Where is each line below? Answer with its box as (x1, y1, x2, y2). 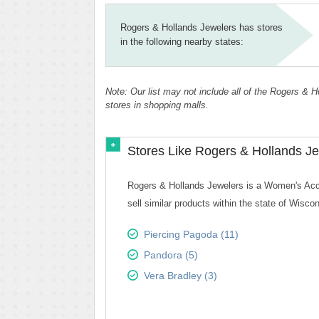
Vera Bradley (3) (144, 270, 217, 281)
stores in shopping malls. (105, 100, 209, 110)
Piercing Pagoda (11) (144, 229, 239, 240)
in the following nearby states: (120, 36, 244, 47)
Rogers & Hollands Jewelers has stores (120, 22, 283, 33)
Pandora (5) (144, 249, 198, 261)
